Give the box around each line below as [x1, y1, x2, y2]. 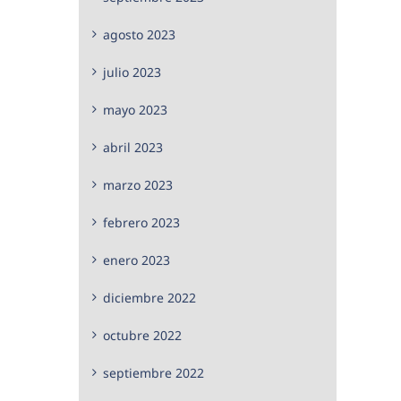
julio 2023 [103, 63, 161, 81]
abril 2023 [103, 138, 163, 156]
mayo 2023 [103, 100, 167, 118]
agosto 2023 [103, 25, 175, 43]
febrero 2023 [103, 213, 180, 231]
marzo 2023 [103, 175, 173, 193]
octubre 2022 [103, 326, 182, 344]
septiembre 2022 [103, 363, 204, 381]
